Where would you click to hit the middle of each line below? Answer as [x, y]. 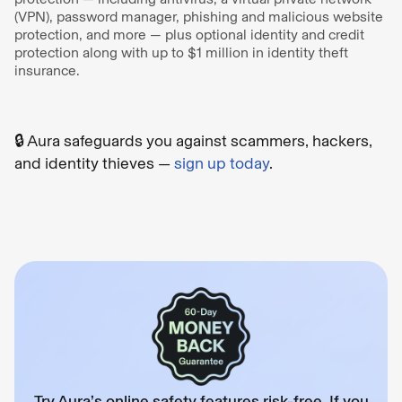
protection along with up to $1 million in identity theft [181, 52]
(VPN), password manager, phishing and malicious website [199, 16]
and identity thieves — [94, 163]
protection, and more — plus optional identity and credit [189, 34]
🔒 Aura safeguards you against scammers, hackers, [193, 140]
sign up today [222, 163]
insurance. [49, 70]
